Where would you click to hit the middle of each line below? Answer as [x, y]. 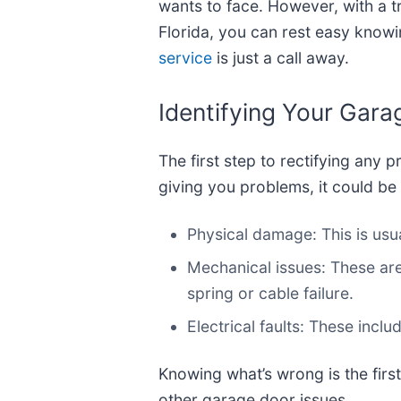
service [185, 58]
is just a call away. [281, 58]
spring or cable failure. [270, 293]
